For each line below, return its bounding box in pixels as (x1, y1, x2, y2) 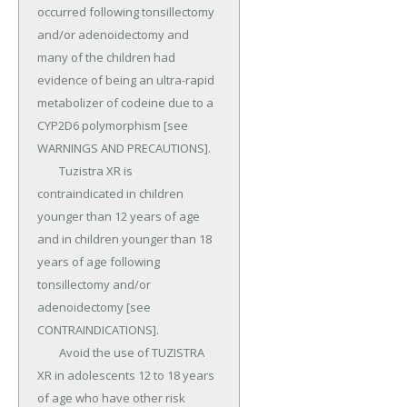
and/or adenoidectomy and (37, 26, 189, 44)
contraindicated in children (37, 185, 184, 203)
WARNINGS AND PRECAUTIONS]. (37, 140, 211, 157)
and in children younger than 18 (37, 231, 212, 248)
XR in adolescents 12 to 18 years (37, 367, 214, 384)
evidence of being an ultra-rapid (37, 72, 214, 89)
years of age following (37, 253, 160, 271)
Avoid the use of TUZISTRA (37, 344, 59, 362)
